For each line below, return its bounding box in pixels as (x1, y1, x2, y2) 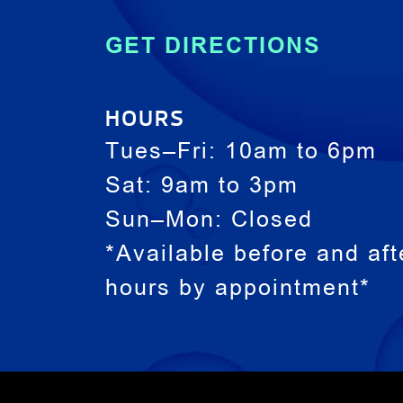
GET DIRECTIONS (104, 32, 321, 58)
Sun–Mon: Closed (104, 210, 313, 233)
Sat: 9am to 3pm (104, 176, 299, 199)
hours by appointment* (104, 279, 371, 301)
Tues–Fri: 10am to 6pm (104, 142, 377, 165)
